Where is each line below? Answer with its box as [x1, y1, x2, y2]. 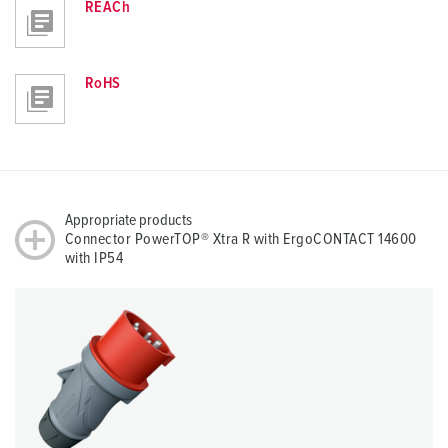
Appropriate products [65, 212, 192, 229]
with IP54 [65, 250, 124, 267]
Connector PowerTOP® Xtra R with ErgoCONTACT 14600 [65, 231, 417, 248]
